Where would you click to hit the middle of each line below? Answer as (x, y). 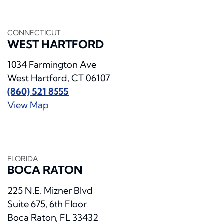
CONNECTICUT (34, 33)
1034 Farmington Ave (52, 65)
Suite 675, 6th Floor (47, 204)
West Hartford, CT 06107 (59, 78)
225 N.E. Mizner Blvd (50, 191)
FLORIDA (23, 159)
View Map (28, 105)
